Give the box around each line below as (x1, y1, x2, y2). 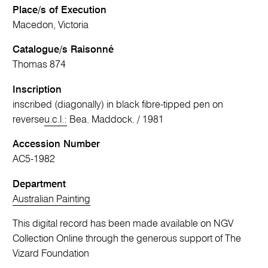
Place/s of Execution (13, 5, 107, 16)
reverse (13, 114, 45, 125)
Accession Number (13, 139, 100, 150)
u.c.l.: (44, 114, 68, 125)
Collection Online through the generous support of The (13, 234, 242, 245)
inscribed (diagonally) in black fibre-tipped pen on (13, 99, 224, 110)
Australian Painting (13, 194, 91, 205)
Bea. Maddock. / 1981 (67, 114, 165, 125)
